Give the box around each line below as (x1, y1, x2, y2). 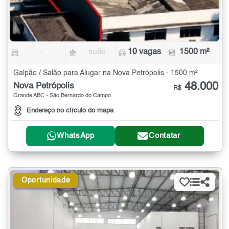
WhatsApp (57, 132, 95, 140)
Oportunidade (21, 176, 71, 184)
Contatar (149, 132, 180, 140)
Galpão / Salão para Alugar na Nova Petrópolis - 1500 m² (13, 69, 198, 77)
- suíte (84, 48, 106, 56)
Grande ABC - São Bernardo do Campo (13, 93, 111, 99)
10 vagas (128, 48, 162, 56)
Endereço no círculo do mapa (27, 107, 113, 114)
